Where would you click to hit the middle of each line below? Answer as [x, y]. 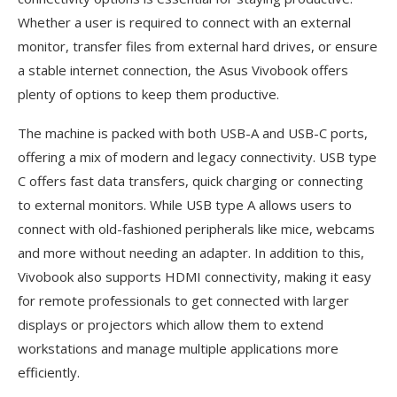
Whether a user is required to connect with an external [184, 23]
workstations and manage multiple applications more [178, 349]
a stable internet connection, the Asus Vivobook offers [183, 70]
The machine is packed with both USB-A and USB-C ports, [193, 133]
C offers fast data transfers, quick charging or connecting [191, 181]
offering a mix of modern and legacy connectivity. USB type [197, 157]
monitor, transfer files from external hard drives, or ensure [198, 47]
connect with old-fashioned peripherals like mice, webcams [196, 229]
